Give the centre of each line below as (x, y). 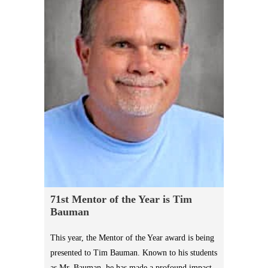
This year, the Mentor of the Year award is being (132, 238)
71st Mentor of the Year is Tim (121, 200)
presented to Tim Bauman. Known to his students (134, 253)
